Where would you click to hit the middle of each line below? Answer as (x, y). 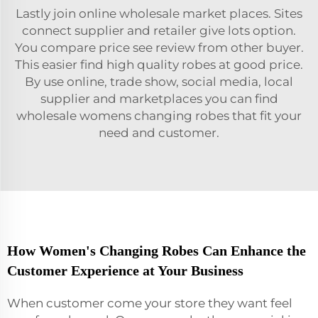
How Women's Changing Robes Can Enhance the (157, 250)
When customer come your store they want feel (150, 303)
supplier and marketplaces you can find (159, 98)
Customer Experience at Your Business (125, 270)
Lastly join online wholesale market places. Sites (159, 13)
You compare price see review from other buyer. (159, 47)
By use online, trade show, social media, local (159, 81)
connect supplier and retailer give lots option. (159, 30)
